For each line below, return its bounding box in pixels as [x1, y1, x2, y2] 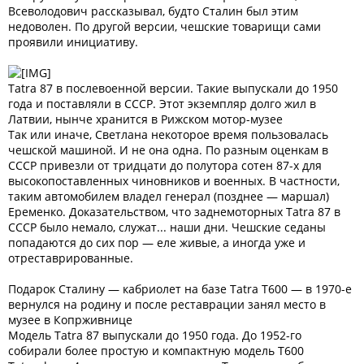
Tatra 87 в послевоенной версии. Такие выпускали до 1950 [8, 80, 338, 96]
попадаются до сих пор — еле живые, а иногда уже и [8, 235, 305, 250]
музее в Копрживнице [8, 312, 132, 327]
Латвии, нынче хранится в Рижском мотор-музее [8, 111, 283, 127]
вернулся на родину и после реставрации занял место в [8, 297, 326, 312]
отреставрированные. [8, 250, 133, 266]
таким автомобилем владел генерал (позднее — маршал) [8, 188, 329, 204]
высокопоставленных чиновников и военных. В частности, [8, 173, 340, 188]
